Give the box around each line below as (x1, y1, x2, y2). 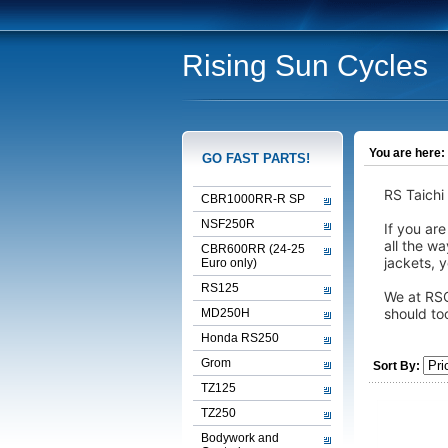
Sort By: (373, 359, 420, 373)
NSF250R (201, 217, 255, 231)
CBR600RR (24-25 (201, 242, 305, 256)
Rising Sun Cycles (182, 49, 428, 82)
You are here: (369, 146, 445, 160)
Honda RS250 (201, 331, 279, 345)
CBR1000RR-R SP (201, 192, 305, 206)
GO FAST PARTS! (202, 151, 310, 166)
